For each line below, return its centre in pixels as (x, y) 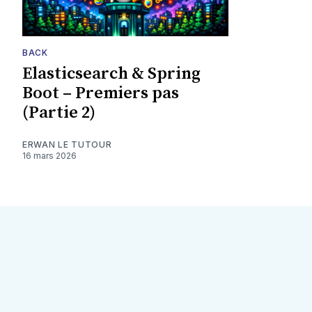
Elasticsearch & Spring (111, 73)
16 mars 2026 (49, 155)
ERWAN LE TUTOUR (67, 144)
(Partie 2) (59, 112)
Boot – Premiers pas (101, 93)
